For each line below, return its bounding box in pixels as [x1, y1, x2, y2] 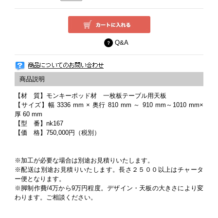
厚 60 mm [15, 110, 42, 118]
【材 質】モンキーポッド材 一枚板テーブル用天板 [15, 92, 173, 99]
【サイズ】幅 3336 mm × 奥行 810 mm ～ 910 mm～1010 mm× [15, 101, 203, 109]
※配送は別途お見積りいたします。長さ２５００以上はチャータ [15, 166, 203, 173]
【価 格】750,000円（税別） [15, 129, 100, 136]
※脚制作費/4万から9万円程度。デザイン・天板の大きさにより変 [15, 184, 203, 192]
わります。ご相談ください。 [15, 194, 97, 201]
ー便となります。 [15, 175, 65, 182]
